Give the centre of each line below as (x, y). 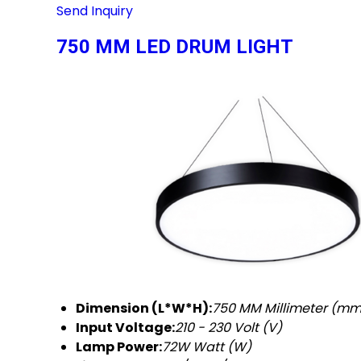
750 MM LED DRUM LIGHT (175, 47)
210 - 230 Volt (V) (228, 328)
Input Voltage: (125, 328)
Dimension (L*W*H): (144, 309)
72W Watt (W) (207, 347)
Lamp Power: (119, 347)
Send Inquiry (95, 11)
